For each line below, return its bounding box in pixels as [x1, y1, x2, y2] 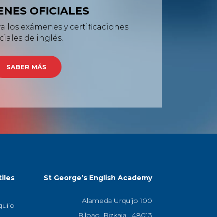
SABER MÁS [6, 63, 47, 71]
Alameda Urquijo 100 [81, 196, 152, 205]
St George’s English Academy [43, 173, 152, 183]
